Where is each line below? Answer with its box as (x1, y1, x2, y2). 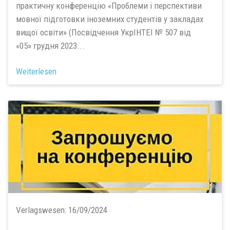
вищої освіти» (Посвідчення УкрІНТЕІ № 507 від (16, 27, 191, 37)
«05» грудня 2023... (16, 40, 85, 51)
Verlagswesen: (16, 205, 68, 215)
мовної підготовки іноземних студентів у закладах (16, 13, 203, 24)
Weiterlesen (16, 66, 56, 76)
